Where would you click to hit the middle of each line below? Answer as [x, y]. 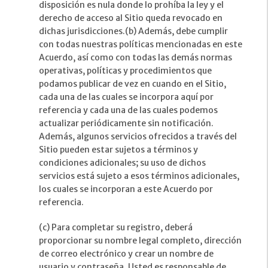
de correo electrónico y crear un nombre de [126, 254]
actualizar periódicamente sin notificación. [126, 124]
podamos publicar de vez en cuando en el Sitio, [133, 84]
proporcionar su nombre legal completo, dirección [140, 241]
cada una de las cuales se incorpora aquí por [126, 97]
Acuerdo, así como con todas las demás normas [135, 58]
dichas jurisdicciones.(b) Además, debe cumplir [133, 31]
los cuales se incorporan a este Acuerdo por [126, 189]
